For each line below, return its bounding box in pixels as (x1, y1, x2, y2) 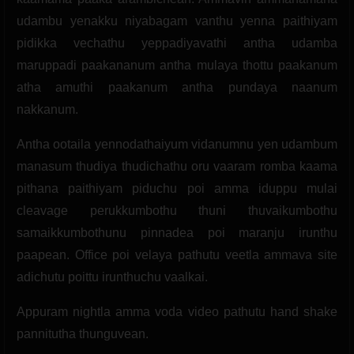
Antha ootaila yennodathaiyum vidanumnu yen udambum (17, 137, 337, 151)
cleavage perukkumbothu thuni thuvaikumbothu (17, 203, 337, 217)
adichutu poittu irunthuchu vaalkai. (17, 269, 208, 284)
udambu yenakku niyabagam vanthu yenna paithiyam (17, 13, 337, 28)
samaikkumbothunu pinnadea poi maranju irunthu (17, 225, 337, 239)
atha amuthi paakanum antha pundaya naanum (17, 80, 337, 94)
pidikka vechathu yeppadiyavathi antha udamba (17, 36, 337, 50)
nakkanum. (17, 102, 78, 116)
